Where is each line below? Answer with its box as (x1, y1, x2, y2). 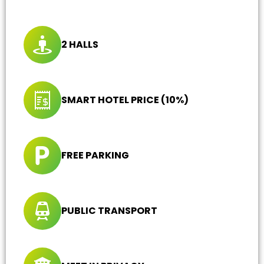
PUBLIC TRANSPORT (61, 203, 157, 217)
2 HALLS (61, 37, 98, 51)
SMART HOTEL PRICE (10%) (61, 93, 189, 107)
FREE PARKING (61, 148, 129, 162)
